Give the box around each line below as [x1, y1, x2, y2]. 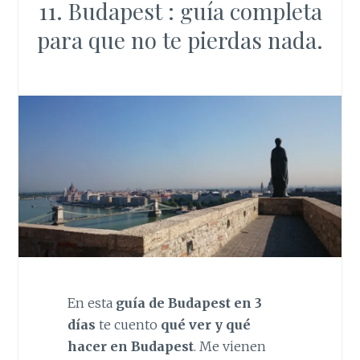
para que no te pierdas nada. [37, 24, 323, 55]
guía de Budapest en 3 [112, 294, 262, 311]
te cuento [95, 316, 161, 333]
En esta [67, 294, 112, 311]
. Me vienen [193, 337, 266, 354]
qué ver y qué [160, 316, 251, 333]
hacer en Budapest [67, 337, 194, 354]
